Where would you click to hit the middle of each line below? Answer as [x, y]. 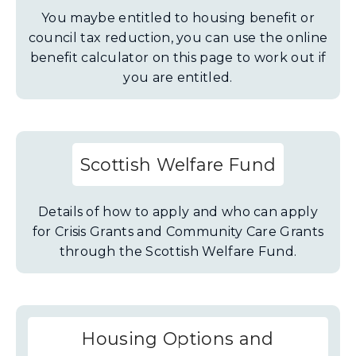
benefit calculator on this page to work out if [178, 58]
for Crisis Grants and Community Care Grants [178, 232]
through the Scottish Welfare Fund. [178, 252]
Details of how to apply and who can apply [178, 212]
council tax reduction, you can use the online [178, 38]
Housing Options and [178, 339]
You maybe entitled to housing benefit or [178, 18]
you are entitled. [178, 77]
